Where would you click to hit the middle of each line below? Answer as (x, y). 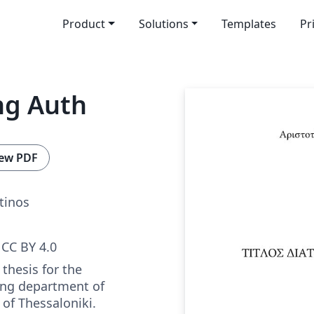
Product (83, 24)
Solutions (163, 24)
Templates (249, 24)
